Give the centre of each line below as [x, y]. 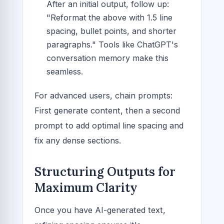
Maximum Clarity [86, 188]
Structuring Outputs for [105, 172]
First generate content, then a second [107, 111]
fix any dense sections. [78, 141]
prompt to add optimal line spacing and [109, 126]
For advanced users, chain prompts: [103, 96]
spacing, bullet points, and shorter [111, 31]
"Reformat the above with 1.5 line [109, 17]
